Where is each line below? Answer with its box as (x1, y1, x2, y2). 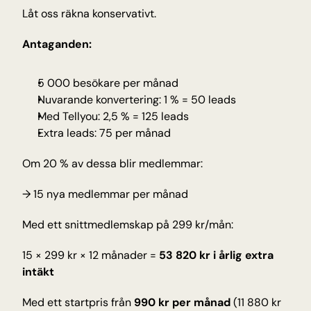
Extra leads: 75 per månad (37, 126, 171, 140)
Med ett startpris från (22, 295, 134, 310)
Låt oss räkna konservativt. (22, 6, 156, 21)
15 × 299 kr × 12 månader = (22, 248, 159, 262)
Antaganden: (22, 37, 92, 51)
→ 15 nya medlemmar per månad (22, 187, 188, 201)
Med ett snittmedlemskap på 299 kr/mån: (22, 217, 233, 232)
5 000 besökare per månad (37, 76, 178, 90)
